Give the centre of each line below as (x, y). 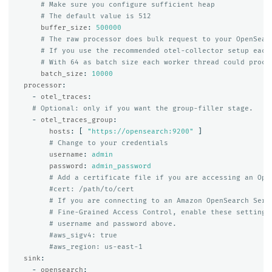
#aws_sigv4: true (83, 236)
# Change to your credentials (108, 143)
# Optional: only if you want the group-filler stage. (142, 109)
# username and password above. (113, 224)
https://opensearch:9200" (142, 132)
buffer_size (64, 28)
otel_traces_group (76, 120)
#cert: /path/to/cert (91, 189)
